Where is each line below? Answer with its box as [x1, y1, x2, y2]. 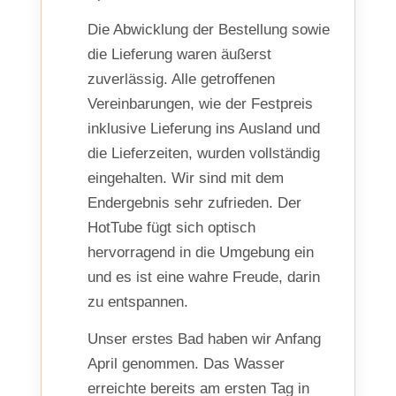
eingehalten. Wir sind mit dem [88, 170, 284, 187]
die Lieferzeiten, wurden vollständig [88, 145, 320, 163]
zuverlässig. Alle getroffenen [88, 71, 275, 88]
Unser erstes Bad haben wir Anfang [88, 331, 321, 348]
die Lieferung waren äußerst [88, 46, 271, 64]
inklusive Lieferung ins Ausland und [88, 120, 320, 138]
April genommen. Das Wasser [88, 355, 285, 373]
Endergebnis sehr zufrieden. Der [88, 194, 301, 212]
